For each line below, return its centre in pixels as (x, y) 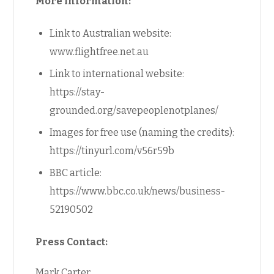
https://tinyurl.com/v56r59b (112, 150)
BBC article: (76, 172)
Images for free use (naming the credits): (142, 132)
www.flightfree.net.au (99, 51)
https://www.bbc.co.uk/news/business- (138, 191)
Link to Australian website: (111, 33)
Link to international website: (117, 73)
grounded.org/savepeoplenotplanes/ (134, 110)
